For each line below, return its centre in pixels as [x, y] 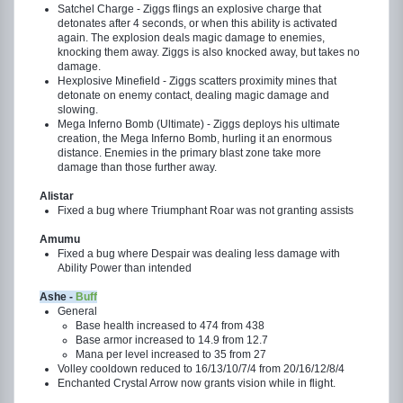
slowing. [78, 110]
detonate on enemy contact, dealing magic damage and [193, 95]
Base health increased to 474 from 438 [170, 326]
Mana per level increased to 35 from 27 [171, 354]
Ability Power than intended [125, 268]
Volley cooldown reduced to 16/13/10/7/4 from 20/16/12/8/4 [201, 369]
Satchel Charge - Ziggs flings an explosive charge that [189, 9]
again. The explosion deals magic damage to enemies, [191, 38]
